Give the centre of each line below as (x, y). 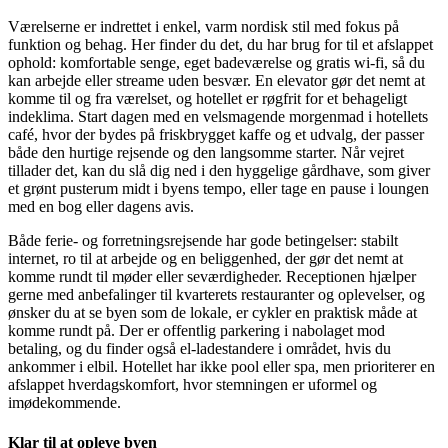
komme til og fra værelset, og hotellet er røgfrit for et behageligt (207, 99)
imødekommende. (64, 403)
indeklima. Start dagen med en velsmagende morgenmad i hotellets (218, 117)
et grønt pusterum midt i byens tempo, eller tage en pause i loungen (218, 189)
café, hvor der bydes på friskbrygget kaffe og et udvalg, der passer (216, 135)
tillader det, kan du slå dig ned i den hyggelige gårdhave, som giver (219, 171)
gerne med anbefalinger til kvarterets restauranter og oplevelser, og (216, 295)
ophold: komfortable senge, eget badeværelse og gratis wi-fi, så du (216, 63)
